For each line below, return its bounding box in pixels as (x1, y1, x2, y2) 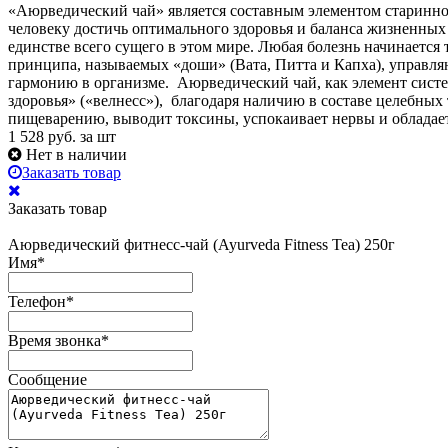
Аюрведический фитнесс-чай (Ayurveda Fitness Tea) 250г (8, 236, 395, 254)
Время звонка (8, 332, 101, 350)
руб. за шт (48, 128, 116, 146)
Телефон (8, 293, 66, 311)
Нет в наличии (26, 146, 127, 164)
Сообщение (8, 371, 87, 389)
